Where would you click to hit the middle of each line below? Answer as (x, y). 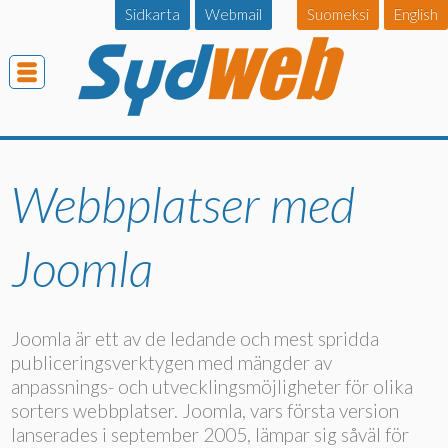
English (416, 14)
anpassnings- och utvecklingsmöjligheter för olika (212, 386)
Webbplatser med (183, 204)
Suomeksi (338, 14)
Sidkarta (152, 14)
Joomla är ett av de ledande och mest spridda (195, 338)
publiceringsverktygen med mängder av (172, 362)
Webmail (233, 14)
